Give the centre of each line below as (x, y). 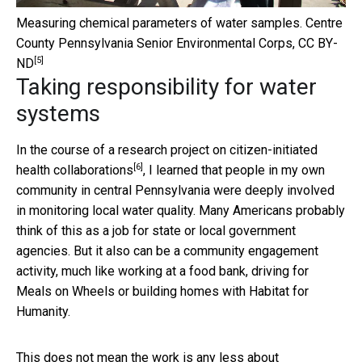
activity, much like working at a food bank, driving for (162, 271)
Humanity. (43, 311)
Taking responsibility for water (166, 86)
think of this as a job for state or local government (156, 230)
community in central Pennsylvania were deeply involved (175, 190)
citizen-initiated (274, 149)
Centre (324, 23)
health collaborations (75, 170)
